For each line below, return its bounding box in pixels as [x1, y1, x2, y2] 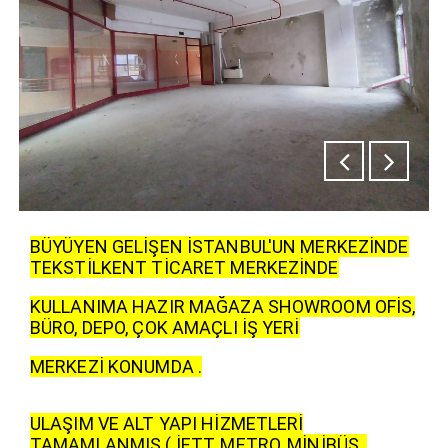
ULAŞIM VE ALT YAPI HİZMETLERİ [30, 412, 304, 434]
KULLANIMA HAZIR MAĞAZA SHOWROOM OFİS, [30, 295, 416, 317]
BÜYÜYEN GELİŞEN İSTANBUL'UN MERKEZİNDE [30, 235, 409, 257]
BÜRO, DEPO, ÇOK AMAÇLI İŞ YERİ [30, 316, 300, 338]
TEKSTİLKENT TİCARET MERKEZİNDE [30, 256, 339, 278]
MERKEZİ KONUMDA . [30, 355, 203, 377]
